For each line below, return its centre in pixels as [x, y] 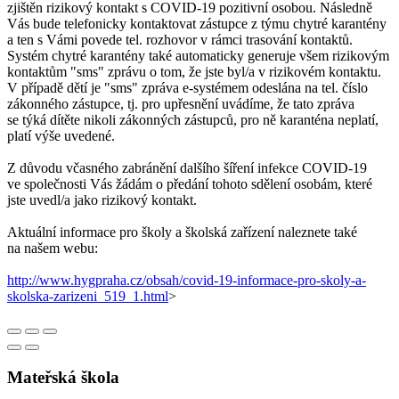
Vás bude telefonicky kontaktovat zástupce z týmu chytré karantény [197, 23]
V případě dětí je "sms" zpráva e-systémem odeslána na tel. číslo [187, 87]
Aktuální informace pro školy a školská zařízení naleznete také [182, 232]
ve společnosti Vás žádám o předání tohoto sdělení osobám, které [190, 183]
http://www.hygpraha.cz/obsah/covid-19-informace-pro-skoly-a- [187, 280]
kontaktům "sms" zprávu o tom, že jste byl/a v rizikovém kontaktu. [194, 71]
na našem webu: [53, 248]
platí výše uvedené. [61, 135]
